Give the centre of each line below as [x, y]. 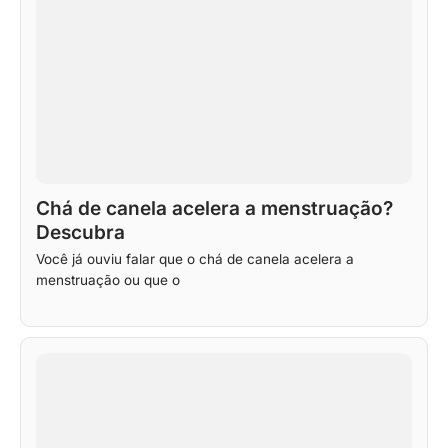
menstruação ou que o [108, 279]
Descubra [80, 232]
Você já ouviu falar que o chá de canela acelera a [195, 258]
